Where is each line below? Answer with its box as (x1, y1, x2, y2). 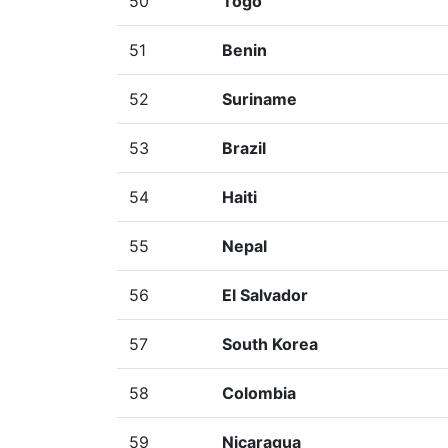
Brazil (222, 138, 266, 158)
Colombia (222, 383, 296, 403)
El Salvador (222, 285, 308, 305)
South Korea (222, 334, 318, 354)
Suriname (222, 89, 297, 109)
